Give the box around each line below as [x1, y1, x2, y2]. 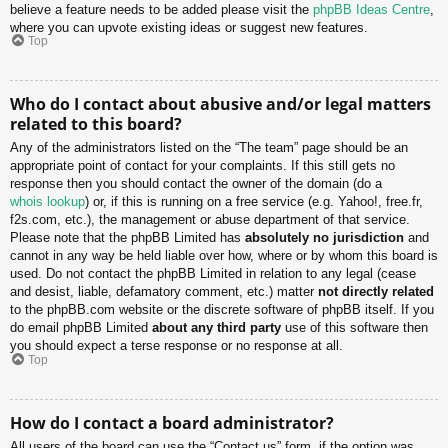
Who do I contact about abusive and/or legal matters [10, 93, 431, 116]
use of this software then [281, 320, 428, 336]
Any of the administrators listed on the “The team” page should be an [10, 140, 408, 156]
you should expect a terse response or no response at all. [10, 338, 343, 354]
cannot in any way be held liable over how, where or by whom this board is [10, 248, 438, 264]
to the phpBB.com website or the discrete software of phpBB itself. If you [10, 302, 434, 318]
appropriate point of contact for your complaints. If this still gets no [10, 158, 395, 174]
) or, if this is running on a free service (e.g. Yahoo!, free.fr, [85, 194, 423, 210]
